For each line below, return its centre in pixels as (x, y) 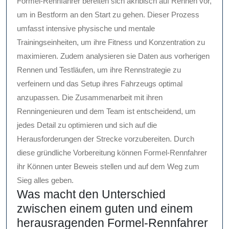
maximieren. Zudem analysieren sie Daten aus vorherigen (113, 56)
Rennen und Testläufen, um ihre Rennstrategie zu (99, 70)
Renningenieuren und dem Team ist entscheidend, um (106, 111)
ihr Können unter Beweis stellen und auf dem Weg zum (108, 167)
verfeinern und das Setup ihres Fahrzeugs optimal (100, 84)
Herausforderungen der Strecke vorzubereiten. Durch (106, 139)
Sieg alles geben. (45, 180)
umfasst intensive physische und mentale (86, 29)
